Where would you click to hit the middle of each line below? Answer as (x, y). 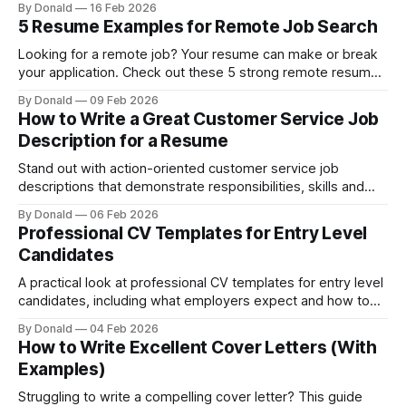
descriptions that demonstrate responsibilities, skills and (191, 187)
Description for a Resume (123, 141)
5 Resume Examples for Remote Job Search (198, 27)
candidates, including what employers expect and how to (194, 301)
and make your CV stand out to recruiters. (147, 16)
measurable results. (79, 205)
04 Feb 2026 (124, 329)
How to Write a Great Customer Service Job (199, 119)
